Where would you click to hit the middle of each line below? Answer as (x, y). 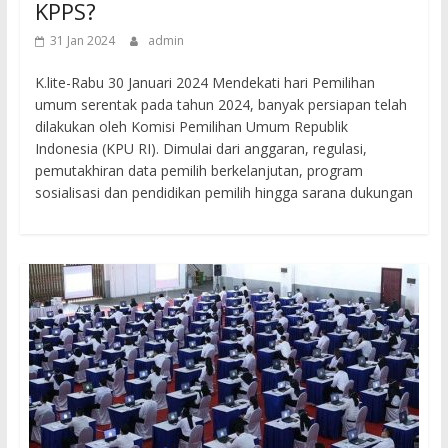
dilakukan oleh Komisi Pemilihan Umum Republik (191, 127)
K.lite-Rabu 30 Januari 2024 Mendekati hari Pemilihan (204, 83)
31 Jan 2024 (82, 41)
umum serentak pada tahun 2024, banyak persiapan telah (220, 105)
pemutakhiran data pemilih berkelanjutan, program (198, 171)
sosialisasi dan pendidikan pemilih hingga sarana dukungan (223, 193)
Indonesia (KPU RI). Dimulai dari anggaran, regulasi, (200, 149)
